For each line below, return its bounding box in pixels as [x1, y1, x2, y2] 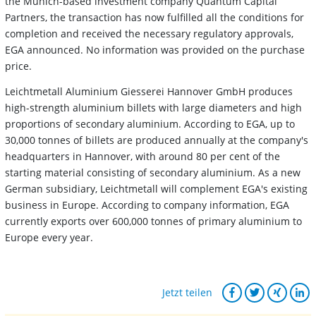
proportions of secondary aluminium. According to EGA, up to [5, 116, 295, 130]
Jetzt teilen [162, 286, 212, 300]
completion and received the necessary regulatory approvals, [5, 26, 293, 40]
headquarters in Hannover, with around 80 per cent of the [5, 149, 280, 163]
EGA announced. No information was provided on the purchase [5, 42, 305, 56]
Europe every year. [5, 230, 93, 244]
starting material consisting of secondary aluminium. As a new [5, 165, 300, 179]
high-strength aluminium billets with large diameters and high [5, 100, 302, 114]
